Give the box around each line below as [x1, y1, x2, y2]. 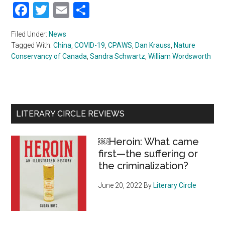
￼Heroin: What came [98, 135, 199, 148]
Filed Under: [11, 30, 49, 38]
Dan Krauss [135, 41, 171, 49]
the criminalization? [98, 159, 189, 172]
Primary [11, 103, 65, 122]
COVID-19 [74, 41, 105, 49]
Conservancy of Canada [11, 52, 87, 60]
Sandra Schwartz [90, 52, 146, 60]
